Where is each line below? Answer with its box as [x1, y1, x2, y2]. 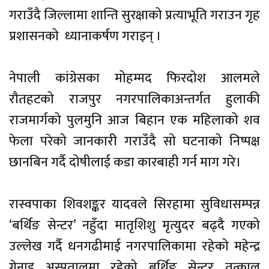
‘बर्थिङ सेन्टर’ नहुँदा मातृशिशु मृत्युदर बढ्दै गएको [9, 214, 260, 237]
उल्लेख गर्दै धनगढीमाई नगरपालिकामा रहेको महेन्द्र [9, 235, 260, 258]
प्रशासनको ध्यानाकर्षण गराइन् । [9, 25, 162, 47]
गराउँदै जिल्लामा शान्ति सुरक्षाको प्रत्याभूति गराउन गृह [9, 4, 260, 26]
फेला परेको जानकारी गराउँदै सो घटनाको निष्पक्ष [9, 130, 260, 153]
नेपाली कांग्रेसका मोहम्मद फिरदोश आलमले [9, 67, 260, 89]
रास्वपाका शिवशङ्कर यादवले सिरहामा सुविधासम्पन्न [9, 193, 260, 216]
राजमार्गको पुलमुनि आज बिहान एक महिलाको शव [9, 109, 260, 131]
